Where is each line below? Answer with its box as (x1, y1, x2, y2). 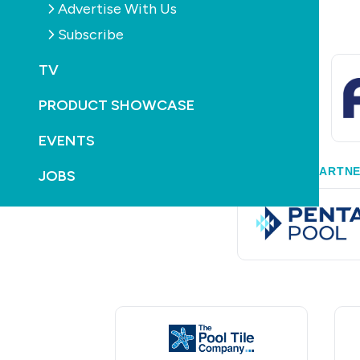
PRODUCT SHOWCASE (39, 96, 194, 114)
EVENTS (39, 131, 95, 149)
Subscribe (58, 25, 124, 43)
